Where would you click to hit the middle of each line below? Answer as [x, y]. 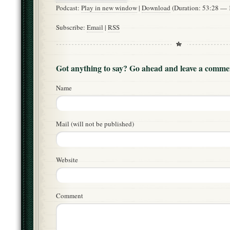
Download [156, 8]
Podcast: [69, 8]
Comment [70, 196]
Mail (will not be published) [95, 124]
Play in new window [109, 8]
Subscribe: [71, 27]
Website [67, 160]
